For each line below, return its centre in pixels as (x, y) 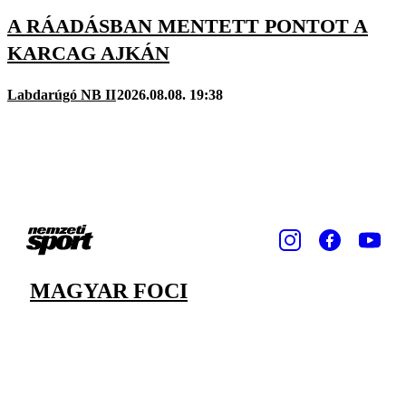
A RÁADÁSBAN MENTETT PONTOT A (188, 26)
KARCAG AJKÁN (88, 53)
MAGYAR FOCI (109, 290)
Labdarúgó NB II (62, 94)
